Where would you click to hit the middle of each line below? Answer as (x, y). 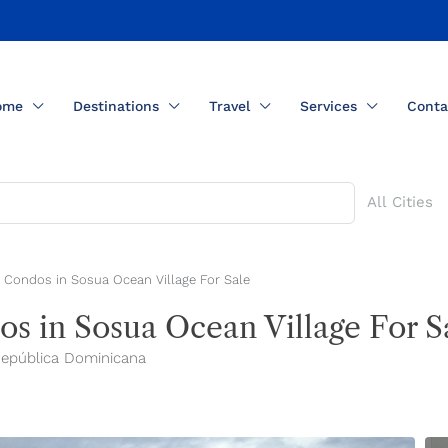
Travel (229, 106)
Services (328, 106)
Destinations (116, 106)
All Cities (400, 202)
